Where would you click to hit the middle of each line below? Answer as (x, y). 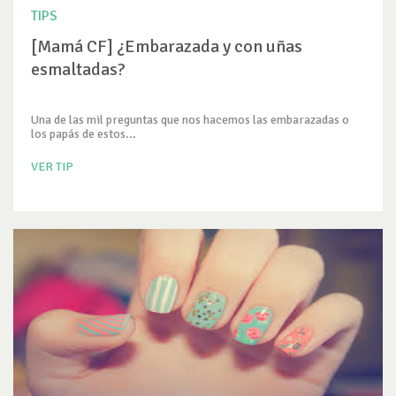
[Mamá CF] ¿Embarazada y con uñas (167, 46)
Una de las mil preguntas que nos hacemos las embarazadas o (190, 120)
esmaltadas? (78, 69)
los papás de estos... (84, 134)
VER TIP (52, 167)
